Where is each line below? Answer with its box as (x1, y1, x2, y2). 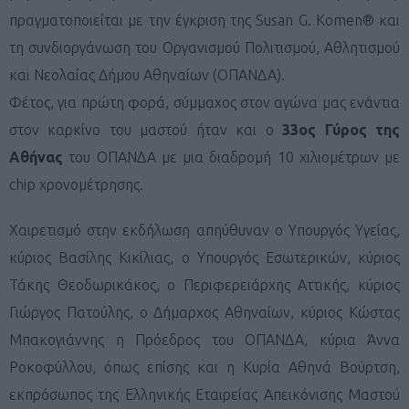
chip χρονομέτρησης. (9, 175, 143, 193)
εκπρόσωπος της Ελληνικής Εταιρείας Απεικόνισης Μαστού (9, 385, 400, 403)
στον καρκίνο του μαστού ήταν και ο (9, 121, 283, 138)
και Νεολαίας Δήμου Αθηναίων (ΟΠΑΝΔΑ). (9, 66, 285, 83)
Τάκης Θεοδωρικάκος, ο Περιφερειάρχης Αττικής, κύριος (9, 276, 400, 293)
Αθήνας (9, 148, 63, 165)
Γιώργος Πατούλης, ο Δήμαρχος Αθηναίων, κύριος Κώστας (9, 303, 400, 320)
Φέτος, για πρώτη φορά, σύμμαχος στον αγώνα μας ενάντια (9, 93, 400, 110)
